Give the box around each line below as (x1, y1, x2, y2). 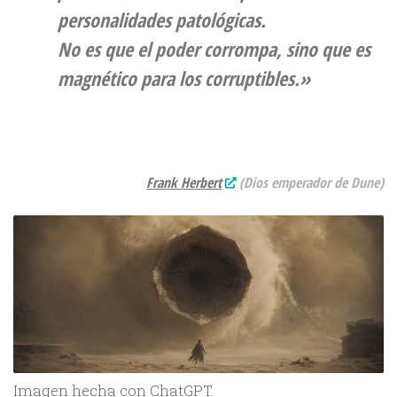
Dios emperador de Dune (244, 172, 379, 192)
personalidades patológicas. (58, 5, 266, 33)
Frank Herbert (146, 172, 222, 192)
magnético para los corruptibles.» (58, 64, 310, 91)
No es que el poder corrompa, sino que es (58, 35, 370, 62)
